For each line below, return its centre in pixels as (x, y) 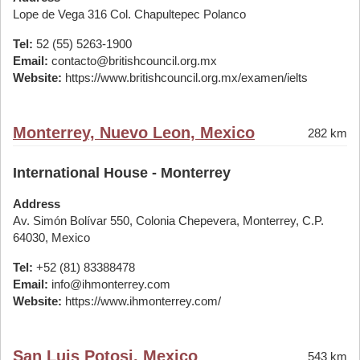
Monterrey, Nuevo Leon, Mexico (134, 133)
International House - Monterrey (122, 173)
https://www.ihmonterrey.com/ (141, 301)
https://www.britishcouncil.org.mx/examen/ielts (185, 78)
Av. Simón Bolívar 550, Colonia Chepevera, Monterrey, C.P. (168, 221)
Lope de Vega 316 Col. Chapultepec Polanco (129, 14)
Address (37, 204)
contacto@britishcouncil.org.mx (133, 61)
